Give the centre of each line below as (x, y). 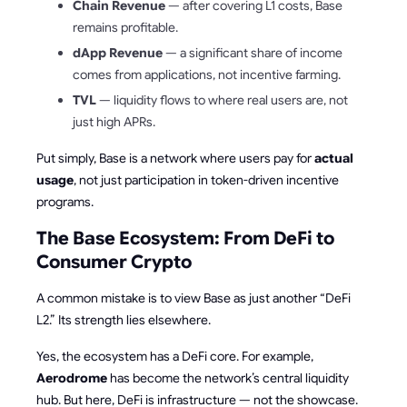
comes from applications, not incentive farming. (207, 74)
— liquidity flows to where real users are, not (222, 100)
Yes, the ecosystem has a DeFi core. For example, (175, 356)
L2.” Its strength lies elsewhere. (124, 320)
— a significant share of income (253, 53)
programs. (65, 202)
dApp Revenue (118, 53)
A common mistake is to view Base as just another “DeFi (194, 298)
